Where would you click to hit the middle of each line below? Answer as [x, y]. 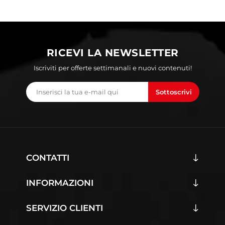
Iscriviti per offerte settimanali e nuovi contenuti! [113, 68]
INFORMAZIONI [60, 183]
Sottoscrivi [174, 92]
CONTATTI [47, 158]
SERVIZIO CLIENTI [64, 208]
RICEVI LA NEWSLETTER [113, 53]
